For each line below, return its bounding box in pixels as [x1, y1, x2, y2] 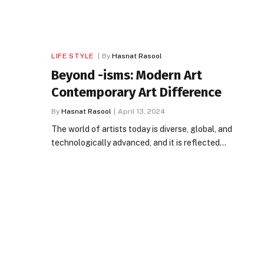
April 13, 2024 [118, 107, 165, 115]
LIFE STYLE [51, 51, 94, 60]
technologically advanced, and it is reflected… [51, 137, 226, 147]
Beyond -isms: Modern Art [51, 67, 202, 83]
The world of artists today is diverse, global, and [51, 124, 232, 134]
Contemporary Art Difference [51, 84, 222, 100]
